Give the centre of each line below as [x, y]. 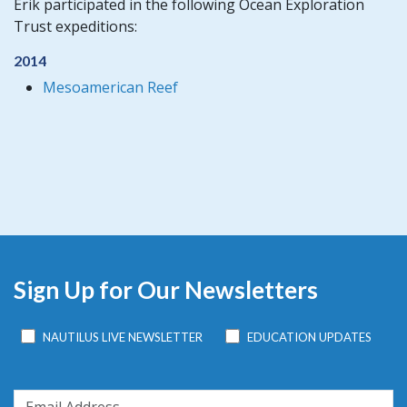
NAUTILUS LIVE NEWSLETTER [123, 337]
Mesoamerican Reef [110, 87]
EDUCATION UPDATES [309, 337]
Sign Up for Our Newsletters [166, 289]
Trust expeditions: [75, 26]
